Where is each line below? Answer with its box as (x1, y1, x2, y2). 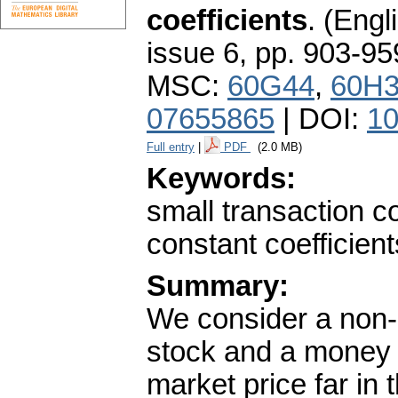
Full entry (147, 140, 195, 155)
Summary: (147, 270, 289, 303)
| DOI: (275, 103, 367, 136)
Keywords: (147, 163, 296, 195)
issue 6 (147, 37, 239, 70)
